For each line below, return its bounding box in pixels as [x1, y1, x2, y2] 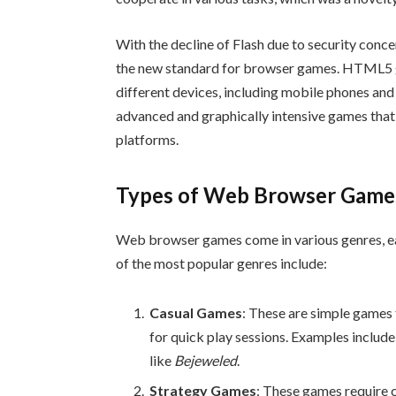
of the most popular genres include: [116, 255, 328, 272]
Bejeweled [174, 351, 238, 369]
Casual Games [149, 303, 243, 321]
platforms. [116, 130, 179, 148]
